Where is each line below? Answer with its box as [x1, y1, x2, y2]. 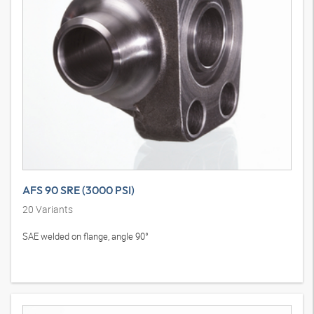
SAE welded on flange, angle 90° [22, 230, 149, 243]
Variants [34, 203, 73, 217]
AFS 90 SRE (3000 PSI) [22, 183, 135, 198]
